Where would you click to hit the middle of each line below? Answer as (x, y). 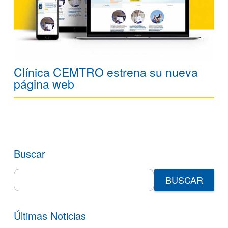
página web (44, 83)
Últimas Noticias (50, 215)
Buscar (30, 153)
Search (28, 174)
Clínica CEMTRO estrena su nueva (106, 72)
